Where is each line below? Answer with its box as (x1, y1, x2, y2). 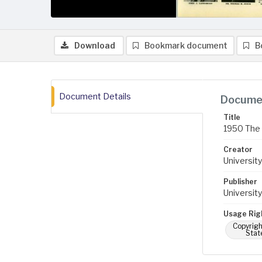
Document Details (59, 91, 131, 101)
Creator (223, 145, 253, 154)
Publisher (223, 177, 257, 186)
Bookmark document (144, 40, 227, 50)
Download (74, 40, 115, 50)
